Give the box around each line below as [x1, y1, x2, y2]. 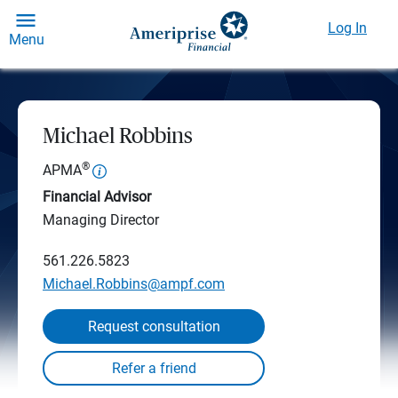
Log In [328, 20, 367, 36]
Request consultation [87, 318, 220, 335]
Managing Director [43, 211, 159, 228]
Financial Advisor [43, 188, 151, 205]
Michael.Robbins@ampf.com [43, 275, 225, 292]
